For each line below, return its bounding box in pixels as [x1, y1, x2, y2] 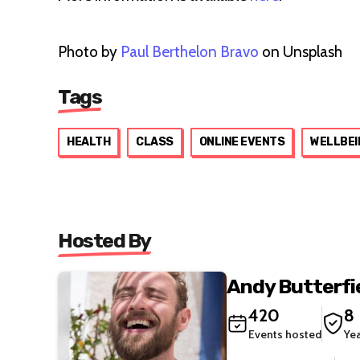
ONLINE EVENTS [198, 135, 284, 149]
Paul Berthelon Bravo [121, 43, 259, 61]
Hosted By [58, 229, 151, 252]
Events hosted [248, 326, 321, 342]
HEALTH [67, 135, 110, 149]
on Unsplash [259, 43, 342, 61]
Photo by [58, 43, 121, 61]
